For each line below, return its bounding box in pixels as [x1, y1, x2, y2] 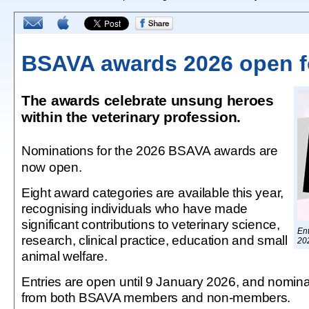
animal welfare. [21, 248, 123, 263]
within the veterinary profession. [21, 109, 241, 125]
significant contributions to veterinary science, [21, 217, 280, 232]
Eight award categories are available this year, [21, 185, 283, 200]
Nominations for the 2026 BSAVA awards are [21, 143, 278, 158]
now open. [21, 159, 98, 175]
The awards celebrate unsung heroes [21, 92, 274, 108]
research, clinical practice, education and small [21, 232, 288, 248]
